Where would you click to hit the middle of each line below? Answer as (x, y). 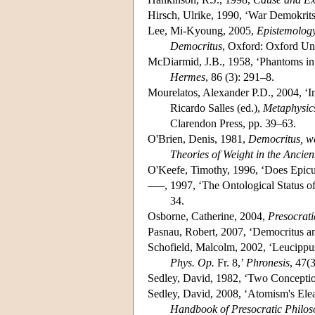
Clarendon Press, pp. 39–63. (233, 123)
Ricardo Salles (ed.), (217, 108)
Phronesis (268, 262)
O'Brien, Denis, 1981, (198, 139)
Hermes (188, 77)
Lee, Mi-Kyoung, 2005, (202, 30)
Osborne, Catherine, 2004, (208, 216)
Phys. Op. (192, 262)
